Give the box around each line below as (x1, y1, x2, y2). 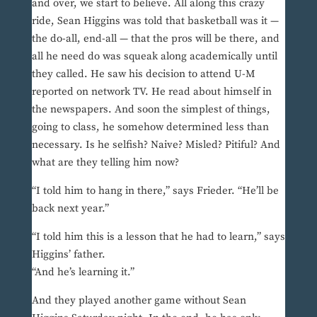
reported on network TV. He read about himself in (31, 85, 272, 99)
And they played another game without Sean (31, 294, 246, 308)
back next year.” (31, 202, 109, 216)
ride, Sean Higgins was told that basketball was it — (31, 14, 279, 28)
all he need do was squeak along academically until (31, 50, 277, 64)
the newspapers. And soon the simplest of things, (31, 103, 270, 117)
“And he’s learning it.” (31, 265, 134, 279)
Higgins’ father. (31, 248, 105, 262)
